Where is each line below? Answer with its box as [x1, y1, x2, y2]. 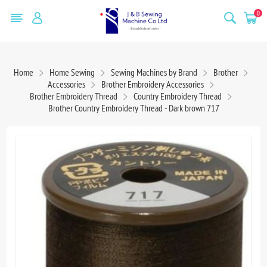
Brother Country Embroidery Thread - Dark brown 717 [48, 101, 219, 114]
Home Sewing [49, 66, 95, 78]
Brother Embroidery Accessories [101, 77, 204, 90]
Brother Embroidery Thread [29, 89, 117, 102]
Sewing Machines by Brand [110, 66, 197, 78]
